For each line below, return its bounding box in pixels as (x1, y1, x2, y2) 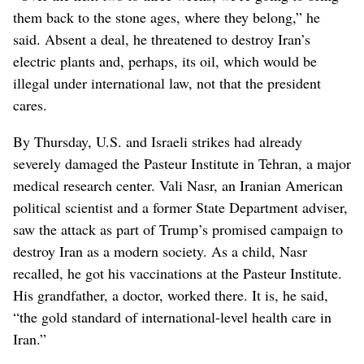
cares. (13, 94, 47, 115)
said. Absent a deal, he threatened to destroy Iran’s (13, 28, 310, 49)
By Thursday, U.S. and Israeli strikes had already (13, 131, 302, 151)
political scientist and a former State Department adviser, (13, 197, 348, 217)
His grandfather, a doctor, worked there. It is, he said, (13, 284, 328, 305)
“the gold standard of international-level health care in (13, 306, 331, 327)
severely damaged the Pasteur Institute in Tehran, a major (13, 153, 351, 173)
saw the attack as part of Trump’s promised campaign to (13, 219, 343, 239)
